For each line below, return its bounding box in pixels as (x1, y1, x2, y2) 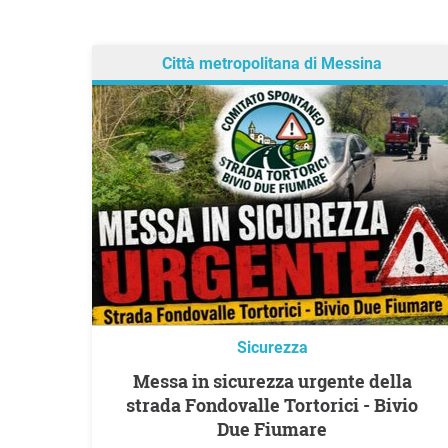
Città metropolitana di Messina (162, 54, 382, 74)
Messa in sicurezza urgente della (132, 369, 150, 394)
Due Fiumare (217, 417, 327, 442)
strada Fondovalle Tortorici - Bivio (126, 393, 418, 418)
